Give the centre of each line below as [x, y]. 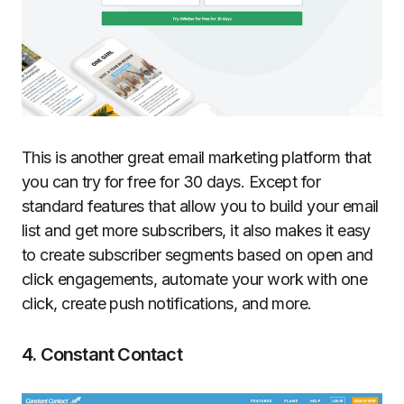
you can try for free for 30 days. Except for [171, 181]
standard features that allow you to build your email [200, 206]
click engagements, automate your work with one [195, 279]
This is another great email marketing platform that [197, 157]
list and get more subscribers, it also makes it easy [196, 230]
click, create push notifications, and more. [167, 303]
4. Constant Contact [102, 354]
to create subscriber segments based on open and [197, 254]
